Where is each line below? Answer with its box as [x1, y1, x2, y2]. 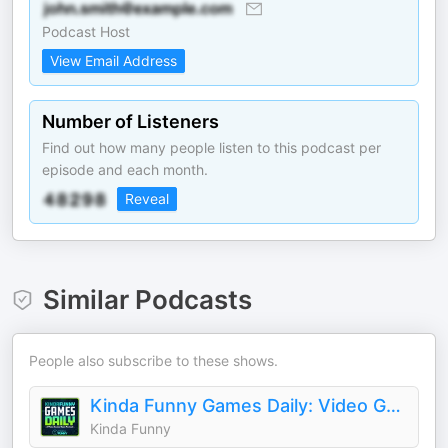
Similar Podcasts [42, 284, 252, 315]
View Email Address [50, 52, 177, 69]
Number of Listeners [42, 111, 219, 132]
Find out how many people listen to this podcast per [42, 139, 381, 156]
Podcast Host [42, 23, 130, 40]
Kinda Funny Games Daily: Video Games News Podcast [386, 395, 401, 416]
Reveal [125, 190, 169, 207]
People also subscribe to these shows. [29, 352, 278, 369]
